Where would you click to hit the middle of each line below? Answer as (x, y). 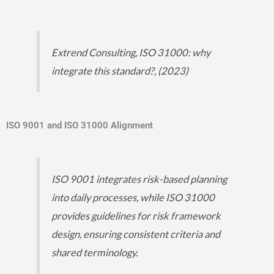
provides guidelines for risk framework (136, 216)
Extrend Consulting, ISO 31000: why (131, 53)
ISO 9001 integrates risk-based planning (139, 180)
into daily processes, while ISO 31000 (133, 198)
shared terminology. (95, 253)
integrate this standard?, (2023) (120, 71)
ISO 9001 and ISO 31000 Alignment (80, 125)
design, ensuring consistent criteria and (136, 235)
